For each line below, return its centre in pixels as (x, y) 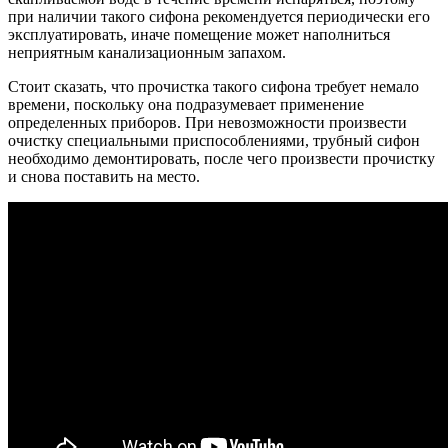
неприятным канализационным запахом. (147, 53)
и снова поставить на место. (104, 177)
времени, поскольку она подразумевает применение (186, 105)
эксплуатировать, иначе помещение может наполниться (199, 35)
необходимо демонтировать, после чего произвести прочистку (221, 159)
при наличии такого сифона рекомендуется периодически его (219, 17)
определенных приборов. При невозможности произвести (207, 123)
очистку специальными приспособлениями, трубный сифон (214, 141)
